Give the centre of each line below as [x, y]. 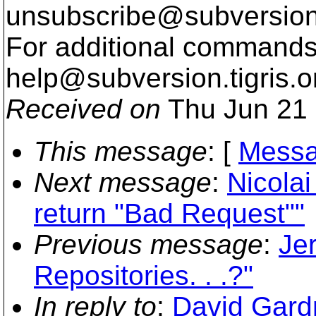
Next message [123, 182]
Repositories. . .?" [144, 275]
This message [121, 151]
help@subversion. [118, 78]
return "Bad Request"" [169, 213]
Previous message [148, 244]
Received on [83, 109]
